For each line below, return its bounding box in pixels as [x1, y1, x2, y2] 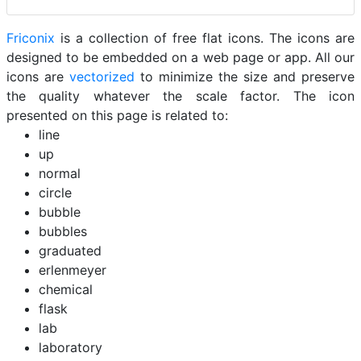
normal [39, 165, 81, 181]
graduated [39, 243, 102, 259]
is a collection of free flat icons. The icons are [55, 30, 355, 46]
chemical [39, 281, 93, 297]
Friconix [6, 30, 55, 46]
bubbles [39, 223, 87, 239]
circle [39, 185, 72, 201]
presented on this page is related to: [6, 107, 228, 123]
